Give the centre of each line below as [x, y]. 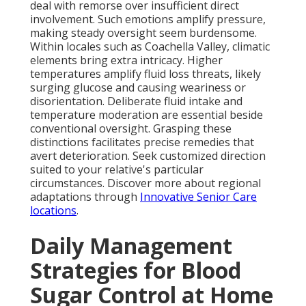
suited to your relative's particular [117, 170]
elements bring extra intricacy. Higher [126, 60]
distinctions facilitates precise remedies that [142, 142]
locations [53, 211]
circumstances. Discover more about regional [145, 183]
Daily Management [131, 246]
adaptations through [85, 197]
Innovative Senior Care [198, 197]
